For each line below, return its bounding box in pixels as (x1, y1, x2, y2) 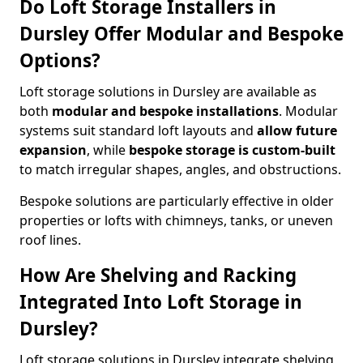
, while (87, 141, 129, 159)
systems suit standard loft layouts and (19, 122, 257, 139)
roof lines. (19, 231, 81, 249)
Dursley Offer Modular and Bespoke (19, 21, 344, 46)
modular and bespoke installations (52, 102, 279, 120)
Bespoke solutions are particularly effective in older (19, 192, 334, 210)
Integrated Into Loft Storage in (19, 289, 302, 314)
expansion (19, 141, 87, 159)
